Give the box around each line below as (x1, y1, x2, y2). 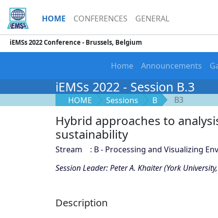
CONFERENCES (73, 13, 127, 24)
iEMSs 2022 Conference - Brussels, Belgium (10, 38, 142, 47)
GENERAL (135, 13, 169, 24)
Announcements (141, 60, 202, 71)
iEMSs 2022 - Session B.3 (55, 78, 195, 95)
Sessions (106, 95, 138, 106)
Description (55, 196, 108, 209)
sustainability (55, 126, 128, 142)
